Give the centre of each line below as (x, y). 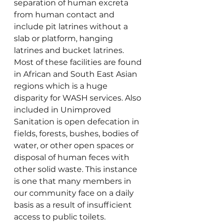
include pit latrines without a (72, 27)
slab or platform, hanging (64, 38)
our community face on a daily (75, 193)
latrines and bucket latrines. (70, 50)
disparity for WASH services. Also (79, 98)
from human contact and (65, 15)
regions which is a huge (62, 86)
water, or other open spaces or (75, 145)
